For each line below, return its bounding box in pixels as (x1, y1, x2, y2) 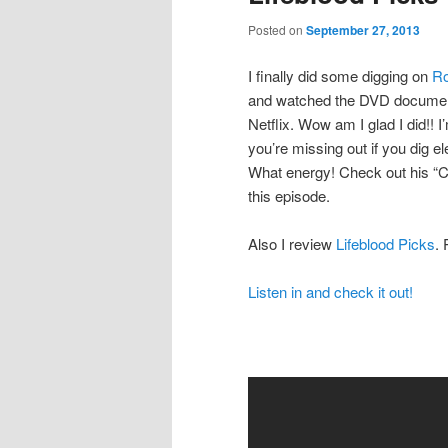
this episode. (248, 184, 330, 206)
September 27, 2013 (306, 21, 420, 40)
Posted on (248, 21, 306, 39)
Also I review (248, 232, 336, 254)
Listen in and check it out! (248, 281, 413, 303)
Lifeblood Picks (336, 232, 435, 254)
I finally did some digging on (248, 64, 432, 86)
